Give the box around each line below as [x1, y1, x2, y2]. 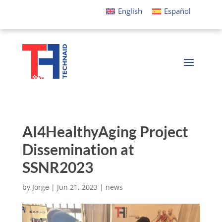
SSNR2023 [22, 158, 93, 176]
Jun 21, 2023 [56, 182, 98, 192]
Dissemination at [22, 140, 134, 159]
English [118, 6, 143, 16]
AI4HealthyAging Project [22, 122, 188, 141]
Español [164, 6, 191, 16]
